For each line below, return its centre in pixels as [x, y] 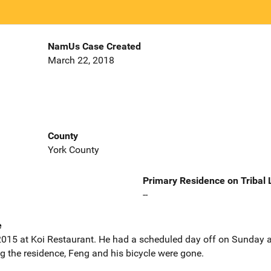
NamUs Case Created [94, 47]
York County [73, 149]
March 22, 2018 [81, 60]
